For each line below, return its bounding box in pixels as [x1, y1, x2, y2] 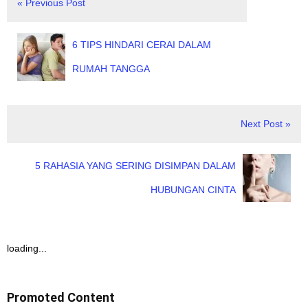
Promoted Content [7, 289, 115, 305]
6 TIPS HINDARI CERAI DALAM [72, 38, 211, 50]
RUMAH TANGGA [72, 63, 150, 74]
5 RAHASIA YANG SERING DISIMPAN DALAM [35, 159, 236, 171]
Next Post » [241, 118, 291, 129]
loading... [7, 242, 47, 254]
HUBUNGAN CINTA [151, 184, 236, 195]
